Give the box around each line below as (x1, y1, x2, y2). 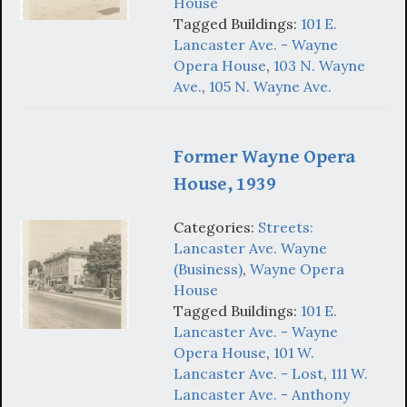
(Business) (174, 260, 243, 279)
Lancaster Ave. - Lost (174, 364, 323, 383)
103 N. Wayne (273, 55, 365, 74)
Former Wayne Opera (174, 144, 356, 168)
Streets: (258, 218, 313, 237)
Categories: (174, 218, 258, 237)
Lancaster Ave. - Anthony (174, 385, 350, 404)
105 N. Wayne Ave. (209, 76, 332, 95)
